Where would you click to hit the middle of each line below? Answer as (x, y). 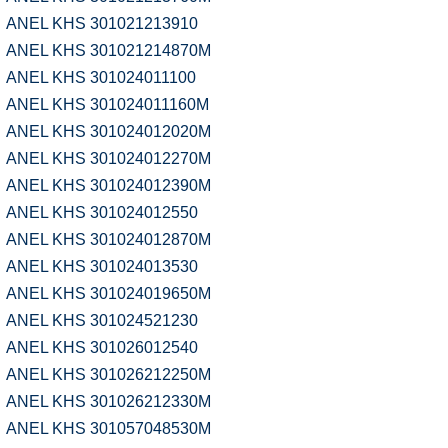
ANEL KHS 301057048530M (108, 428)
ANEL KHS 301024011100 (101, 77)
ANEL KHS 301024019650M (108, 293)
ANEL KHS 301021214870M (108, 50)
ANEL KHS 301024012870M (108, 239)
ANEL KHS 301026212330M (108, 401)
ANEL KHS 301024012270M (108, 158)
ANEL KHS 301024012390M (108, 185)
